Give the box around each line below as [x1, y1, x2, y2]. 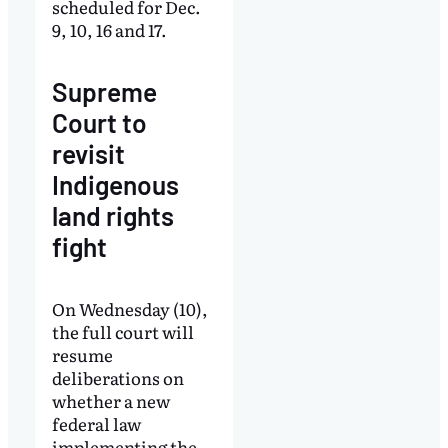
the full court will [51, 319, 194, 345]
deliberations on [51, 365, 184, 391]
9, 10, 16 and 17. [51, 17, 167, 43]
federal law [51, 411, 141, 437]
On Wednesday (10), [51, 296, 208, 322]
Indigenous [51, 169, 179, 201]
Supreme [51, 76, 157, 108]
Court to [51, 107, 147, 139]
